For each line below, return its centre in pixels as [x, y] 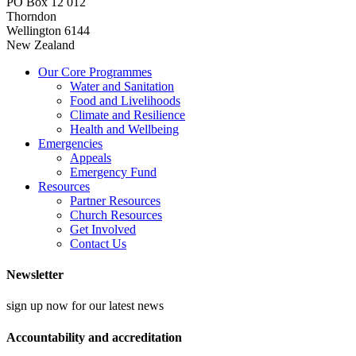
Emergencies [70, 143]
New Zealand [41, 44]
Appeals [91, 157]
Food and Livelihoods [125, 100]
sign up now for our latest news [85, 306]
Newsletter [35, 275]
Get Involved [103, 229]
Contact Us [98, 243]
